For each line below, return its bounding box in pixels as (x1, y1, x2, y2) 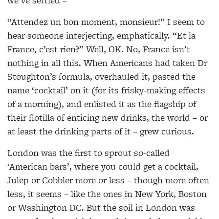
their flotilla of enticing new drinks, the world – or (7, 110, 208, 124)
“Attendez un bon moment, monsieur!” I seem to (7, 15, 205, 28)
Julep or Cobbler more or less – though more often (7, 173, 209, 187)
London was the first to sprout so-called (7, 146, 170, 159)
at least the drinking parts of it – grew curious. (7, 124, 194, 138)
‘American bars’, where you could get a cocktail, (7, 159, 198, 173)
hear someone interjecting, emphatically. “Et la (7, 28, 196, 42)
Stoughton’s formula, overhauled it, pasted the (7, 69, 196, 83)
